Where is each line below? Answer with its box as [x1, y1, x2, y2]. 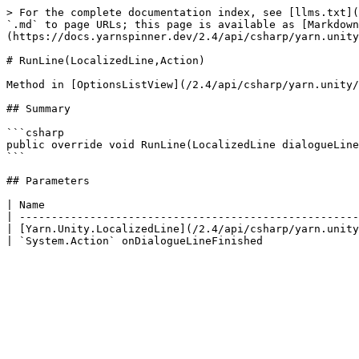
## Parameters [6, 175, 90, 187]
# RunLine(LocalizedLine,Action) [6, 54, 205, 67]
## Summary [6, 103, 71, 115]
